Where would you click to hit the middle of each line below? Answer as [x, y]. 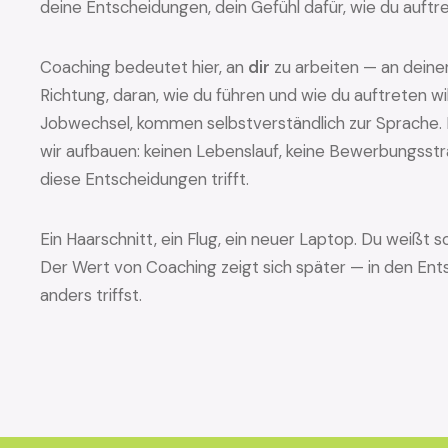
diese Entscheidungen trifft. [144, 179]
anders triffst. [91, 295]
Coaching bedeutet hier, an [144, 67]
